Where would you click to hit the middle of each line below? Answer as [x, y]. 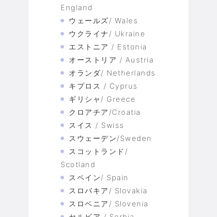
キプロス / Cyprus [103, 86]
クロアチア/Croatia [105, 112]
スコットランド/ [98, 152]
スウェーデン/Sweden [110, 139]
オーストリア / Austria [111, 60]
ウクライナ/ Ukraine [107, 34]
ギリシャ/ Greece [102, 99]
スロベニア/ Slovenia [109, 204]
